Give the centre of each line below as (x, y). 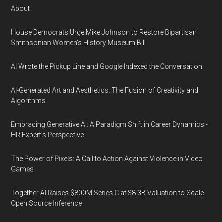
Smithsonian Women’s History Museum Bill (79, 43)
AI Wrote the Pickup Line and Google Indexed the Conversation (107, 66)
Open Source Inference (47, 203)
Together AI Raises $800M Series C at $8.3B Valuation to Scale (108, 193)
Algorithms (28, 101)
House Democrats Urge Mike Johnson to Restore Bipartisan (104, 32)
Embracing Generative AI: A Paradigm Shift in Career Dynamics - (110, 124)
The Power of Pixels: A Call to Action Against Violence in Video (107, 159)
